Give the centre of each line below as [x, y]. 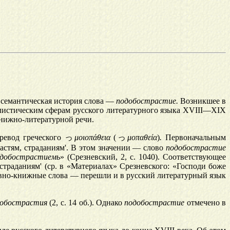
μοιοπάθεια [92, 138]
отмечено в [205, 203]
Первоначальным [196, 138]
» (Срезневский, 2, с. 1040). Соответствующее [143, 157]
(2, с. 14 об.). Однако [86, 203]
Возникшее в [202, 101]
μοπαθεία [142, 138]
